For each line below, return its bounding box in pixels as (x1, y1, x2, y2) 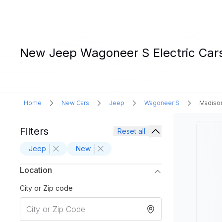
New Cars (61, 99, 89, 107)
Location (20, 165, 52, 175)
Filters (20, 125, 49, 137)
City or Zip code (20, 184, 73, 192)
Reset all (117, 127, 145, 135)
